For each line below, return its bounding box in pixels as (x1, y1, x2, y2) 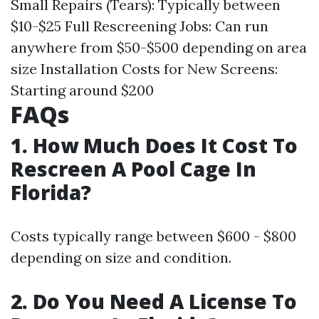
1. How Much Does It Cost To (11, 132, 298, 159)
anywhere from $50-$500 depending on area (11, 38, 307, 56)
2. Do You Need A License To (11, 288, 297, 315)
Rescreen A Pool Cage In (11, 155, 256, 182)
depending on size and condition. (11, 249, 231, 266)
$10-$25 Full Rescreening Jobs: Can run (11, 17, 268, 35)
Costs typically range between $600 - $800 (11, 227, 296, 245)
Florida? (11, 179, 91, 206)
